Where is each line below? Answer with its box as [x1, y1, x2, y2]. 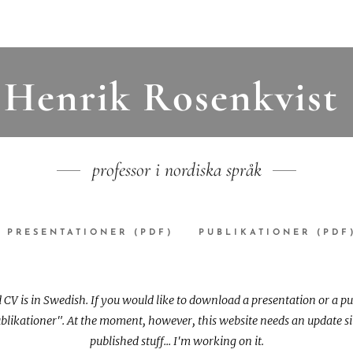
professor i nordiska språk [91, 158, 262, 181]
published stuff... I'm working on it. [89, 334, 264, 349]
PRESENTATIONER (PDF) [7, 229, 173, 238]
